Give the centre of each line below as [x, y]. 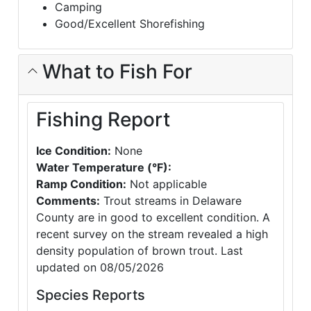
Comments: [68, 201]
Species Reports [91, 295]
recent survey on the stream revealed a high [152, 234]
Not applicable [167, 184]
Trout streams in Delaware [171, 201]
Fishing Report [103, 120]
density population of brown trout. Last [140, 251]
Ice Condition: [74, 151]
